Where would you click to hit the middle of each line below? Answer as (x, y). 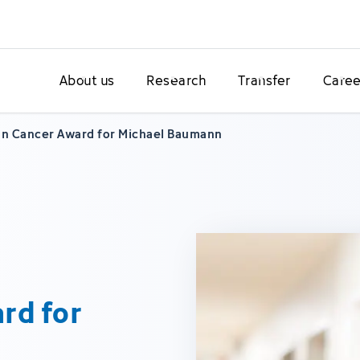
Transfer (264, 80)
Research (176, 80)
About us (87, 80)
